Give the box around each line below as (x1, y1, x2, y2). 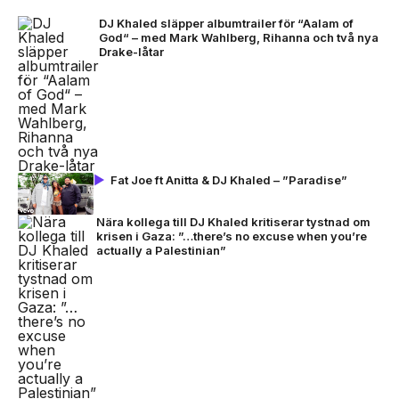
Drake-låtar (99, 44, 164, 59)
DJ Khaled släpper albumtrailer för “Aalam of (99, 15, 354, 30)
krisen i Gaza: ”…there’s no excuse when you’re (96, 229, 367, 244)
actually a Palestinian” (96, 243, 226, 258)
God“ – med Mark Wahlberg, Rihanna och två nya (99, 29, 379, 45)
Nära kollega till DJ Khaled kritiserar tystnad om (96, 215, 370, 230)
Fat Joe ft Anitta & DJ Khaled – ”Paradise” (110, 172, 347, 187)
